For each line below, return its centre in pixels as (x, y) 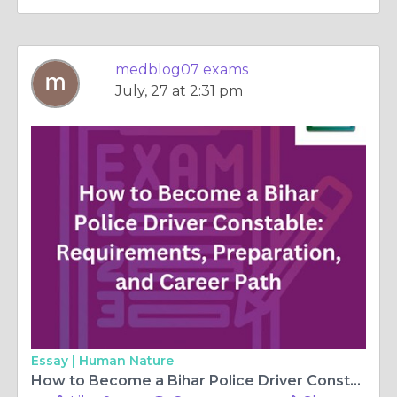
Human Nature (126, 361)
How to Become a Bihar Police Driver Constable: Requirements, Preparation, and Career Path (355, 381)
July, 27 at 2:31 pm (179, 91)
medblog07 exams (182, 70)
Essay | (55, 361)
